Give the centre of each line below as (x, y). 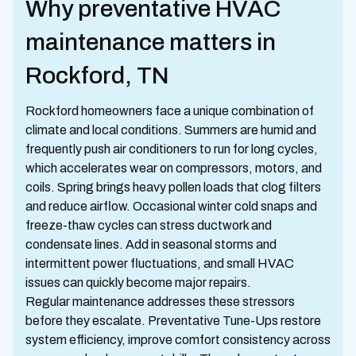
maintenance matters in (151, 42)
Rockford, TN (97, 75)
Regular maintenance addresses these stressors (160, 302)
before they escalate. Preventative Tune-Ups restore (173, 321)
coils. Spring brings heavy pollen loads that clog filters (173, 187)
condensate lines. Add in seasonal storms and (151, 244)
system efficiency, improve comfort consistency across (178, 340)
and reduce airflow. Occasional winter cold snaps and (171, 206)
